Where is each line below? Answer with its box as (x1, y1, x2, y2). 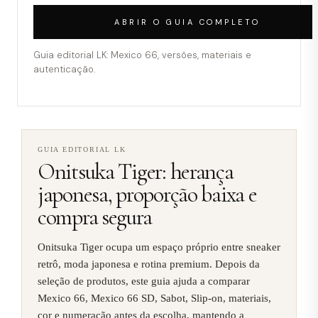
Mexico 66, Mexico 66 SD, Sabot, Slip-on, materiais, (38, 292, 271, 304)
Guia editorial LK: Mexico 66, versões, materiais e (33, 48, 251, 61)
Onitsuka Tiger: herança (38, 157, 234, 185)
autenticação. (33, 62, 95, 75)
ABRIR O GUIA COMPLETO (114, 16, 261, 27)
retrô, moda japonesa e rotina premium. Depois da (38, 258, 260, 270)
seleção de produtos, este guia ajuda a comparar (38, 275, 250, 287)
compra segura (38, 202, 152, 231)
